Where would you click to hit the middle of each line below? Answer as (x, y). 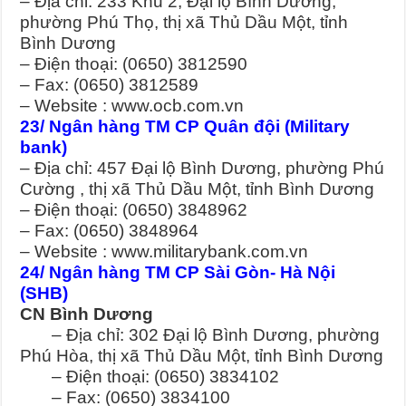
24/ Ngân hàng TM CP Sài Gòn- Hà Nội (178, 273)
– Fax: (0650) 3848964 (110, 231)
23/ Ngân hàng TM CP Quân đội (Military (185, 127)
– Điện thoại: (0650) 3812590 (134, 64)
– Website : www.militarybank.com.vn (164, 252)
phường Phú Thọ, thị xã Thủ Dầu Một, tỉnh (184, 23)
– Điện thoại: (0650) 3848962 (134, 210)
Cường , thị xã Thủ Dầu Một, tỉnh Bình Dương (198, 189)
